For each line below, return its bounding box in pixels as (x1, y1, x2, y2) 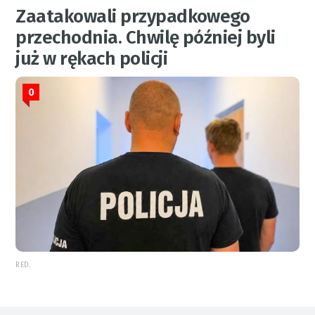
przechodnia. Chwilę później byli (15, 26, 276, 49)
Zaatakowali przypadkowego (15, 5, 250, 27)
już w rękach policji (15, 47, 168, 70)
